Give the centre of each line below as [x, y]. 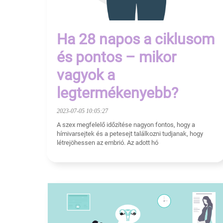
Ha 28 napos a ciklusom [136, 39]
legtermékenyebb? [117, 93]
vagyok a [86, 75]
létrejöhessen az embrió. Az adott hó [108, 142]
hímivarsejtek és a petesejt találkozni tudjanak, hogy [130, 133]
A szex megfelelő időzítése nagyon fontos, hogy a [126, 124]
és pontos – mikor [116, 57]
